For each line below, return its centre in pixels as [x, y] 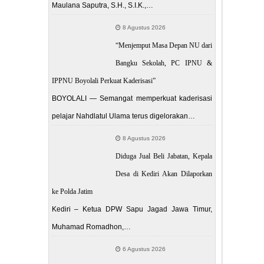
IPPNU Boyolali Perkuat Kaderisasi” [103, 80]
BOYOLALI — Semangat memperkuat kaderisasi [132, 98]
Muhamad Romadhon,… [91, 227]
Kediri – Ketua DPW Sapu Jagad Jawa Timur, [132, 209]
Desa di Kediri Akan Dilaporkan [164, 174]
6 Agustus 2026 [143, 249]
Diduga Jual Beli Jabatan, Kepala [164, 156]
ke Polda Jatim [72, 191]
